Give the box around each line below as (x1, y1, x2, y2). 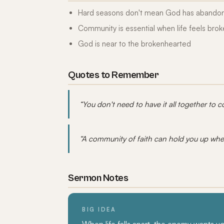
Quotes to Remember (68, 69, 158, 81)
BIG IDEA (82, 206, 116, 213)
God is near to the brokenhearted (78, 39, 191, 48)
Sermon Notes (68, 172, 128, 184)
